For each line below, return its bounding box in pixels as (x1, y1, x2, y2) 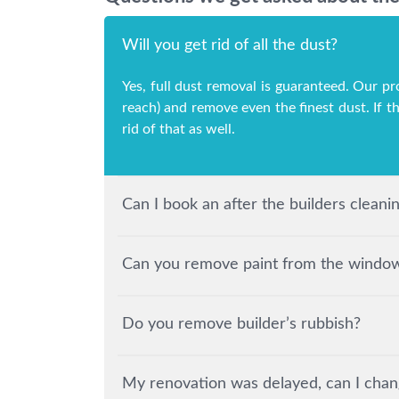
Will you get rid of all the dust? (122, 37, 338, 54)
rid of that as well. (122, 122, 235, 137)
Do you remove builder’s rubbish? (122, 316, 361, 333)
